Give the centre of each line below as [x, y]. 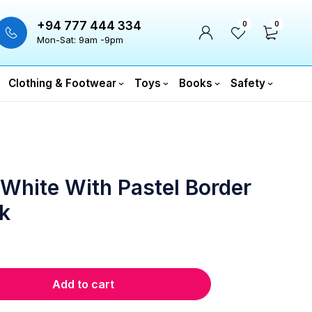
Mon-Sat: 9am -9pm [80, 40]
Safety [248, 83]
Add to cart [83, 284]
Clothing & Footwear [62, 83]
